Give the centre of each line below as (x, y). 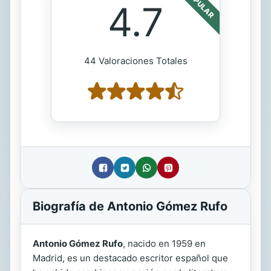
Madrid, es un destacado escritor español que (130, 258)
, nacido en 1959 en (164, 243)
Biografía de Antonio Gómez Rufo (130, 206)
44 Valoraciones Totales (135, 61)
